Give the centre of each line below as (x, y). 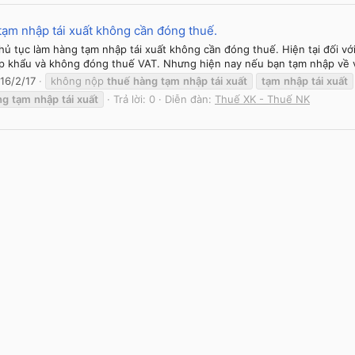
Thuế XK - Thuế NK (262, 99)
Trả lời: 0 (134, 99)
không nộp (79, 80)
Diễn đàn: (190, 99)
